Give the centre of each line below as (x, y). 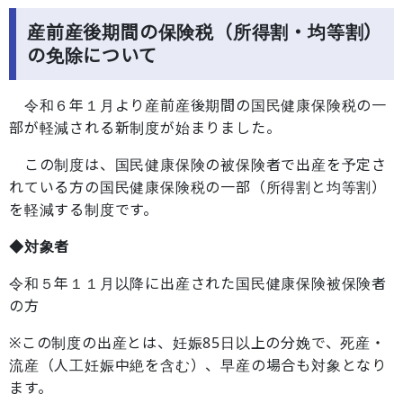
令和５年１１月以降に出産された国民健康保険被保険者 (198, 283)
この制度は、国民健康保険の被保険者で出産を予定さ (198, 165)
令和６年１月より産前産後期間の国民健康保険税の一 (198, 105)
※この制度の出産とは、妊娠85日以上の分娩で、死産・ (197, 343)
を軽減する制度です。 (84, 210)
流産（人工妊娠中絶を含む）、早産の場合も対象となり (198, 365)
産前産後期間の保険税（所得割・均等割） (205, 32)
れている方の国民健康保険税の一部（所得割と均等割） (198, 187)
